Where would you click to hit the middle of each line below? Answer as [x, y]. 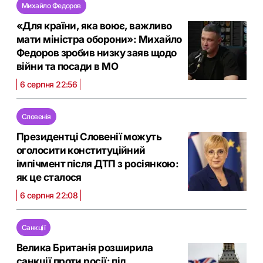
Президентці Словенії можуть [89, 137]
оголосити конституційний [81, 151]
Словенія [36, 117]
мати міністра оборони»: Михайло [99, 40]
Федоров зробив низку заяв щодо [97, 53]
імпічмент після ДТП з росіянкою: [98, 164]
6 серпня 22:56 [49, 85]
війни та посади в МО [67, 67]
